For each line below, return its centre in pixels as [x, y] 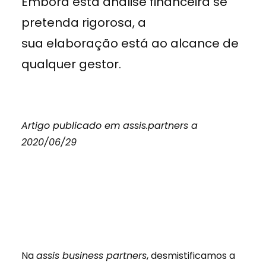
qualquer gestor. [71, 64]
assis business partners [91, 256]
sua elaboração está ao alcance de [130, 43]
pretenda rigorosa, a [84, 23]
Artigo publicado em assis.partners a [110, 126]
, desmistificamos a [191, 256]
